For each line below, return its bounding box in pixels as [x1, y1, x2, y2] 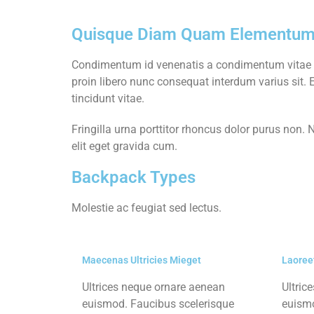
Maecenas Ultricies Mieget [82, 254, 201, 266]
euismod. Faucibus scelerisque [82, 296, 234, 310]
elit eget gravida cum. [71, 139, 177, 153]
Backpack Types [71, 167, 196, 187]
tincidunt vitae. [71, 91, 144, 105]
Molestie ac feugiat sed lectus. [71, 200, 221, 214]
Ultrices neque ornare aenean [82, 280, 225, 294]
